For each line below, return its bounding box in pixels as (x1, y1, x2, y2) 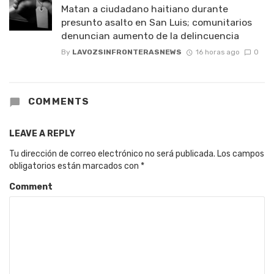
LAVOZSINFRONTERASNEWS (72, 47, 182, 56)
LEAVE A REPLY (9, 128, 75, 139)
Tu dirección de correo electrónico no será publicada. (9, 148, 215, 159)
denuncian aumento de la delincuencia (61, 29, 239, 42)
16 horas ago (195, 47, 240, 56)
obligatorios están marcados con (9, 160, 141, 171)
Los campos (217, 148, 264, 159)
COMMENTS (25, 95, 90, 107)
